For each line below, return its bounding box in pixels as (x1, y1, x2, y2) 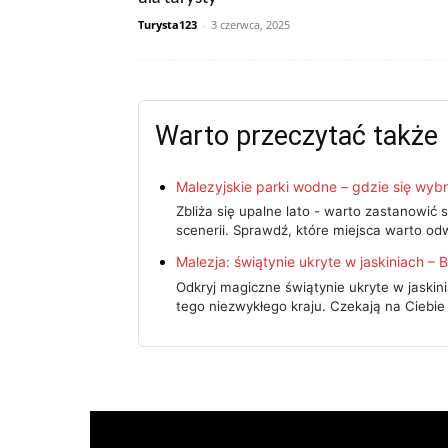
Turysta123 (138, 17, 197, 32)
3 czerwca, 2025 (211, 17, 290, 32)
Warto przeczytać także (155, 120, 438, 152)
